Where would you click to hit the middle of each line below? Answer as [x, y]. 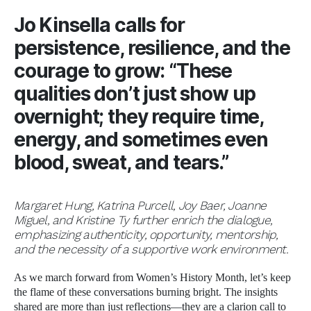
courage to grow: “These [123, 70]
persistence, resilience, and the [152, 48]
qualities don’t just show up [135, 93]
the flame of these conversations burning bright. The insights [146, 292]
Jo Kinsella [62, 25]
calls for [148, 25]
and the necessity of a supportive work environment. [151, 249]
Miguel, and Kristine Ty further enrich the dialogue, [143, 220]
